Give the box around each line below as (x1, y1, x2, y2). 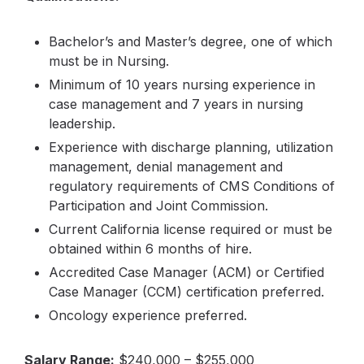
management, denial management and (49, 158, 283, 175)
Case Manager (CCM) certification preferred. (49, 284, 324, 300)
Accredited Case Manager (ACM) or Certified (49, 264, 324, 280)
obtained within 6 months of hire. (49, 240, 252, 257)
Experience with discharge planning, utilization (49, 139, 333, 155)
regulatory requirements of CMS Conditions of (49, 178, 335, 194)
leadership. (49, 115, 115, 132)
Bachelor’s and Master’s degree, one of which (49, 33, 332, 50)
